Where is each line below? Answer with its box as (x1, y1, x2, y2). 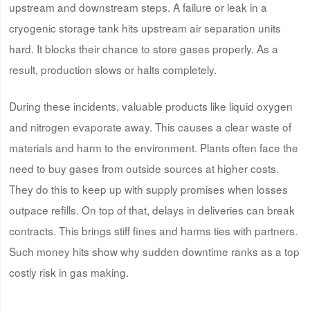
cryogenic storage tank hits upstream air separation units (8, 19, 281, 35)
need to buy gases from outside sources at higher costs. (8, 160, 279, 176)
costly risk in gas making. (8, 264, 129, 280)
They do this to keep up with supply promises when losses (8, 181, 288, 197)
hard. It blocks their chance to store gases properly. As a (8, 40, 278, 56)
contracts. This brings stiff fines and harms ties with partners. (8, 222, 298, 238)
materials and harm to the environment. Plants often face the (8, 139, 298, 155)
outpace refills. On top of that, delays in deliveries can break (8, 201, 295, 217)
